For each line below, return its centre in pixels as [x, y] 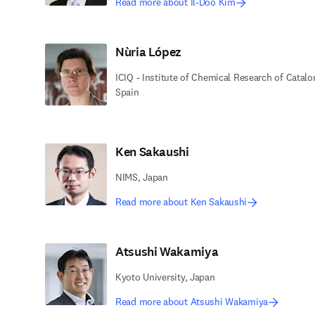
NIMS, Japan [142, 177]
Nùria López [149, 52]
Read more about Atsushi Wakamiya [192, 302]
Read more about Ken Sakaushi [181, 202]
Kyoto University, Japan [165, 277]
